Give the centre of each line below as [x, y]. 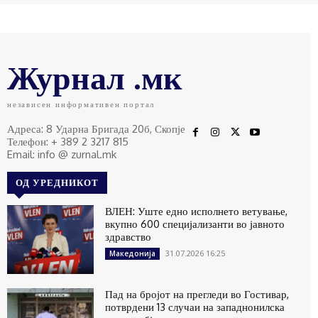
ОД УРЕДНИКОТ [57, 182]
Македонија [133, 253]
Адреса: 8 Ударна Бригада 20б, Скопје [96, 128]
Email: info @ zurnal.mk [62, 154]
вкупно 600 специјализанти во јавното [195, 224]
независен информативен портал [81, 104]
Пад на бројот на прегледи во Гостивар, [197, 295]
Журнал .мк [95, 76]
